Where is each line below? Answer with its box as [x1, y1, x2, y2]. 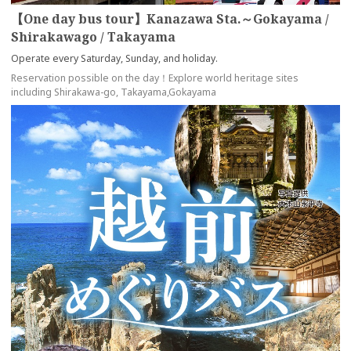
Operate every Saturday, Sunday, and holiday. [11, 51, 218, 65]
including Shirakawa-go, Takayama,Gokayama [11, 85, 216, 99]
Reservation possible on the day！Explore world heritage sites [11, 71, 299, 85]
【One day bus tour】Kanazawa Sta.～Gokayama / [11, 9, 329, 27]
